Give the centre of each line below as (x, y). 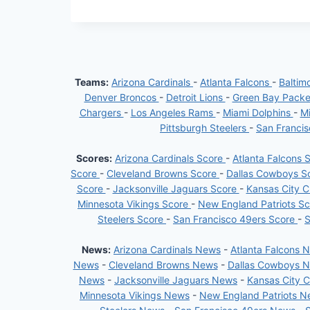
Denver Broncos (121, 97)
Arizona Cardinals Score (170, 158)
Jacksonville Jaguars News (176, 280)
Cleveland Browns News (163, 265)
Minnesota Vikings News (135, 295)
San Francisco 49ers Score (235, 219)
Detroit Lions (195, 97)
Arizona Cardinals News (167, 249)
